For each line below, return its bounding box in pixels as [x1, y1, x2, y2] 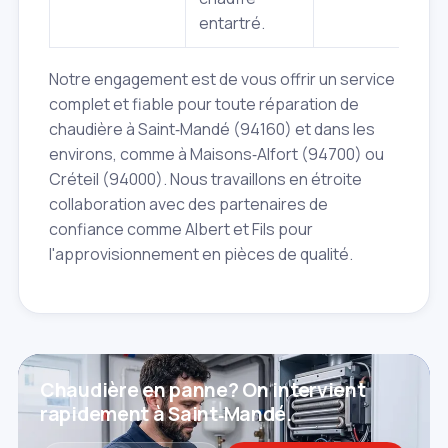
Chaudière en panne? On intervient [40, 377, 366, 404]
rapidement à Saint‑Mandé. [40, 401, 292, 428]
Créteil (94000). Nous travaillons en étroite [49, 168, 362, 191]
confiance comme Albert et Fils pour [49, 218, 313, 241]
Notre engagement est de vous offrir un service [49, 68, 395, 91]
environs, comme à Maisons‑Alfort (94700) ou [49, 143, 384, 166]
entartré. [199, 11, 265, 34]
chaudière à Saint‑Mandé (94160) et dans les [49, 118, 375, 141]
